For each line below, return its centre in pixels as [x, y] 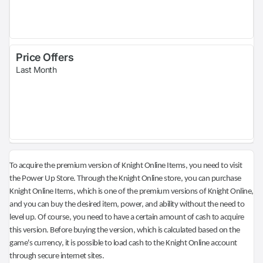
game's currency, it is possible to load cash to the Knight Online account [123, 243]
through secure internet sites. [57, 256]
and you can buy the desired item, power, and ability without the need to [127, 205]
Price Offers [45, 57]
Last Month [36, 69]
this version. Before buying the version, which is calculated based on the [125, 230]
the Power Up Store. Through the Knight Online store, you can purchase [125, 179]
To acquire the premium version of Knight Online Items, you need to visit [126, 166]
